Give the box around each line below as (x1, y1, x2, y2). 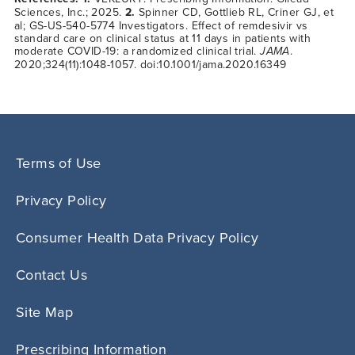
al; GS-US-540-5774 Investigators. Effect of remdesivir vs (14, 17, 308, 33)
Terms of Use (16, 152, 101, 173)
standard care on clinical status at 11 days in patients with (14, 29, 311, 46)
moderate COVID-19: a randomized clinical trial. (14, 42, 261, 59)
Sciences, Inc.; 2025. (14, 3, 125, 20)
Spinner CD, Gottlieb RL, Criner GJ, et (135, 3, 334, 20)
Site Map (16, 301, 74, 322)
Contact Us (16, 264, 87, 284)
